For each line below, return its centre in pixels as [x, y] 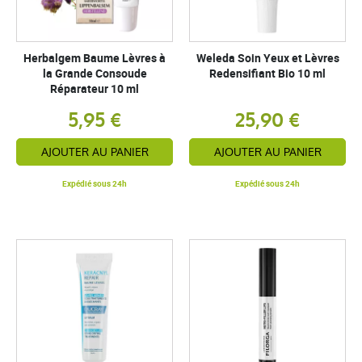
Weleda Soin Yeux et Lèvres [267, 58]
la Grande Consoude [95, 73]
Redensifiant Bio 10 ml [267, 73]
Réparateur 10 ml [95, 88]
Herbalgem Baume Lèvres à [95, 58]
